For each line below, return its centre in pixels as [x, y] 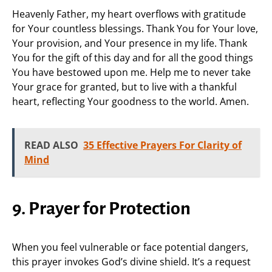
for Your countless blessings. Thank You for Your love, [135, 29]
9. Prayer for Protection [101, 208]
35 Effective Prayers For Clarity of [162, 145]
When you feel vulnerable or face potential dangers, [130, 247]
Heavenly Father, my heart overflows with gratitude [129, 14]
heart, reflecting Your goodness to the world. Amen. [131, 101]
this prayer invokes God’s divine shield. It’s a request [131, 262]
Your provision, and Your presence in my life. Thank [130, 43]
